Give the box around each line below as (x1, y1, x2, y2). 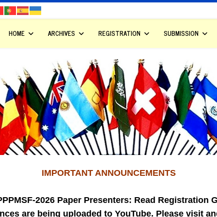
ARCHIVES (48, 28, 75, 38)
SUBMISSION (164, 28, 199, 38)
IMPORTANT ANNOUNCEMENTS (41, 168, 176, 178)
